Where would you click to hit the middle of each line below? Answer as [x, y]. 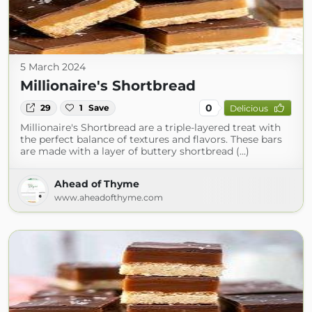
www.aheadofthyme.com [109, 197]
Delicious [249, 108]
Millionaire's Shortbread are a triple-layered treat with [150, 127]
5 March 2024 [53, 67]
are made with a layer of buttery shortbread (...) [135, 151]
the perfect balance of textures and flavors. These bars [151, 139]
